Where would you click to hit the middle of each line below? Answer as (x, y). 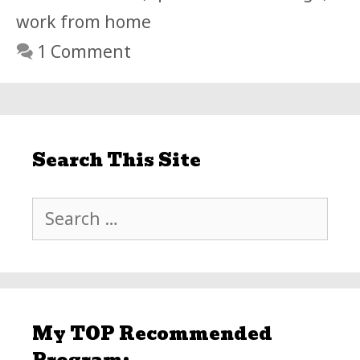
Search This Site (117, 160)
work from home (84, 21)
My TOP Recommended (152, 333)
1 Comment (84, 51)
